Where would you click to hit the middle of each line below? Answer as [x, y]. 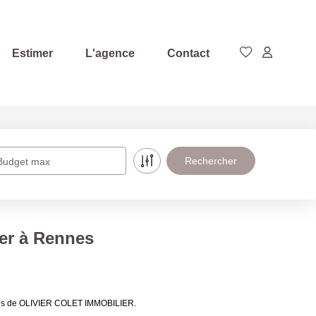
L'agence [110, 53]
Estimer [32, 53]
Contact [188, 53]
